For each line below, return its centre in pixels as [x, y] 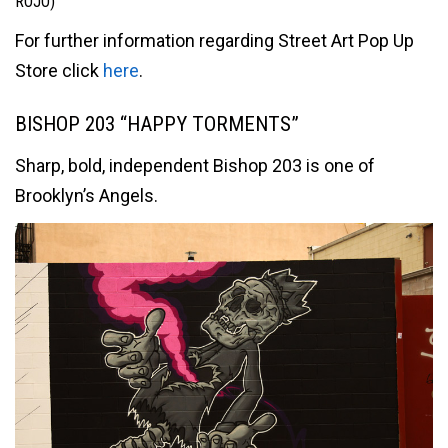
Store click [59, 70]
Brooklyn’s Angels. [86, 196]
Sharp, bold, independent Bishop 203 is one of [195, 166]
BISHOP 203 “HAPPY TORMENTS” [157, 123]
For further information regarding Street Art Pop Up [214, 40]
